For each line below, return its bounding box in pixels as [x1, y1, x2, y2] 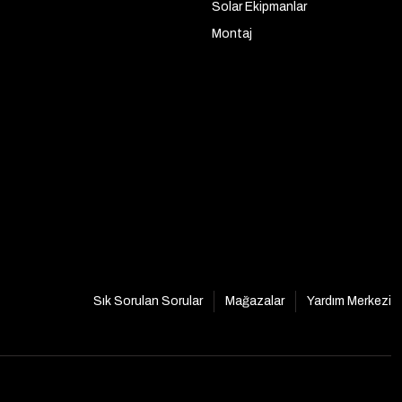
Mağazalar [225, 293, 284, 308]
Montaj [212, 27, 252, 40]
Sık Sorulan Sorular [93, 293, 203, 308]
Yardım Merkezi [307, 293, 391, 308]
